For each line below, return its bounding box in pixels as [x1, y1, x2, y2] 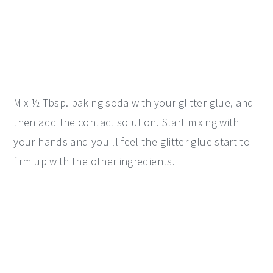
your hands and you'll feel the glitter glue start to [13, 135, 250, 149]
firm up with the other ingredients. [13, 154, 175, 169]
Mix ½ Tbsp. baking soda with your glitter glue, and [13, 96, 254, 110]
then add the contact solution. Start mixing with [13, 115, 239, 130]
